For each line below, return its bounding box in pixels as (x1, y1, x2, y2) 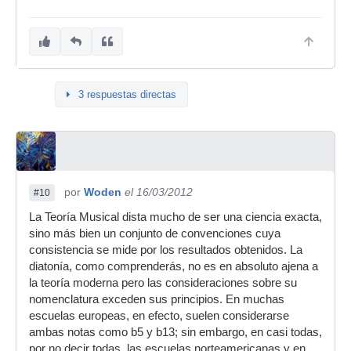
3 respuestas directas (78, 89, 176, 100)
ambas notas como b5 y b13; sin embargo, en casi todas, (29, 326, 322, 338)
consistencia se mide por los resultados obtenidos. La (29, 244, 302, 256)
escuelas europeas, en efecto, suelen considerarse (29, 309, 289, 322)
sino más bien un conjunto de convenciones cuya (29, 227, 280, 240)
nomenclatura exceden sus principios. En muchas (29, 293, 284, 306)
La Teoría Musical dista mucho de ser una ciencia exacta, (29, 211, 322, 223)
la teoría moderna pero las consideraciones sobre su (29, 277, 297, 289)
